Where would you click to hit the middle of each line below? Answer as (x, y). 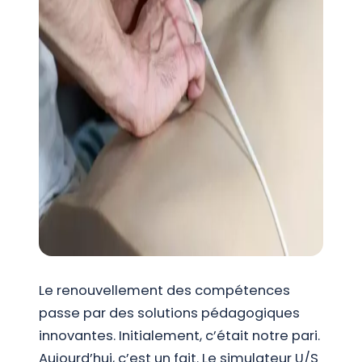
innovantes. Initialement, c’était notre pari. (179, 336)
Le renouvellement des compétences (164, 291)
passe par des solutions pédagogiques (169, 314)
